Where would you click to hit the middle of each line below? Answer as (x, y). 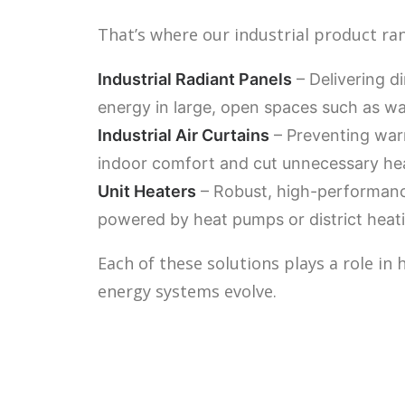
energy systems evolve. (187, 291)
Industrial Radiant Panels (195, 79)
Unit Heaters (147, 191)
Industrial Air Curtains (184, 135)
